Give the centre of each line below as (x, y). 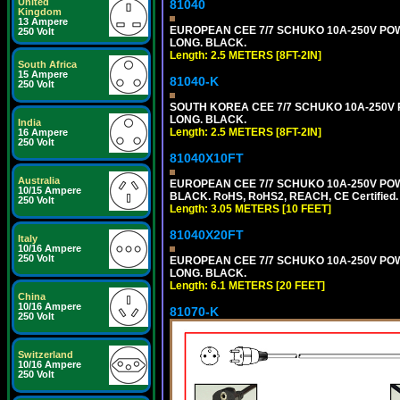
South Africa (47, 64)
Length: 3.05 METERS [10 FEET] (250, 209)
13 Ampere (43, 21)
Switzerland (46, 354)
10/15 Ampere (50, 190)
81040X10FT (207, 158)
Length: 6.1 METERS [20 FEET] (247, 286)
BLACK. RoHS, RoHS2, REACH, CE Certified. (284, 196)
